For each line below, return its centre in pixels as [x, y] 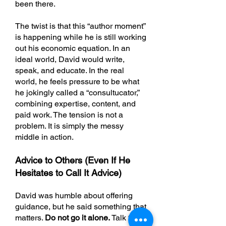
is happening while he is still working [81, 37]
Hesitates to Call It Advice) [68, 173]
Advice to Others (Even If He [73, 160]
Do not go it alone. [77, 218]
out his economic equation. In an [73, 48]
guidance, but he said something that [81, 207]
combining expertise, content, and [75, 104]
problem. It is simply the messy [69, 126]
